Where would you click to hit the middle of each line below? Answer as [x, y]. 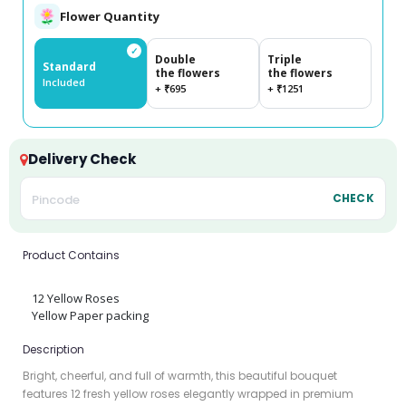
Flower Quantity [110, 16]
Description [53, 349]
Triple [285, 59]
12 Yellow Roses [76, 298]
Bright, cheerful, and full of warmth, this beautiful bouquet [180, 376]
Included [64, 82]
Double [175, 59]
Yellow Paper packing [90, 315]
